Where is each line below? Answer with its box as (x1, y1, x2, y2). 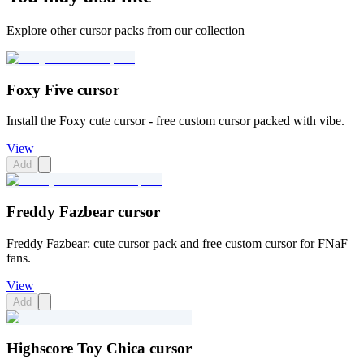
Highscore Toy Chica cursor (6, 340, 192, 357)
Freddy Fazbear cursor (6, 202, 160, 220)
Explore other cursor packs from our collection (6, 23, 245, 37)
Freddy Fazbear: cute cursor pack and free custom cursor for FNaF (6, 236, 348, 250)
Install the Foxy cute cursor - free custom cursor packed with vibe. (6, 114, 344, 128)
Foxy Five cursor (6, 80, 119, 98)
